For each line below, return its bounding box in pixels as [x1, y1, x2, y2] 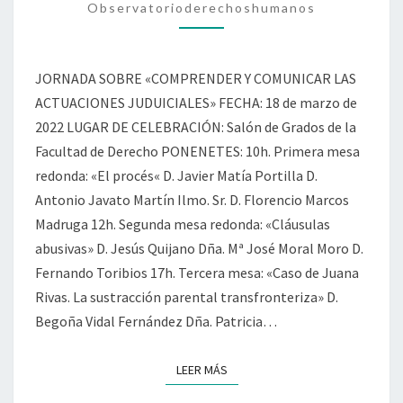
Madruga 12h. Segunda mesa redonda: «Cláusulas [35, 214, 330, 233]
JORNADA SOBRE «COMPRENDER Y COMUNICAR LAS [35, 68, 356, 87]
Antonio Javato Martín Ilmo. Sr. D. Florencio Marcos [35, 190, 349, 209]
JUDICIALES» [201, 23, 300, 42]
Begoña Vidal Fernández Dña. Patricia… [35, 311, 277, 330]
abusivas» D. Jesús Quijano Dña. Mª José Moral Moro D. [35, 238, 363, 257]
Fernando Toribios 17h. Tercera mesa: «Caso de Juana [35, 263, 359, 282]
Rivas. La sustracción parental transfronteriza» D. [35, 287, 338, 306]
